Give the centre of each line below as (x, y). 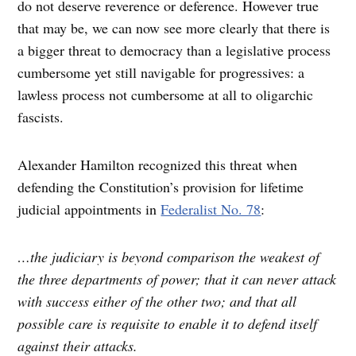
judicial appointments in (89, 209)
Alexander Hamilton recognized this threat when (158, 165)
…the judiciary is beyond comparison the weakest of (169, 257)
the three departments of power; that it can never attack (177, 279)
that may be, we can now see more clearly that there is (174, 28)
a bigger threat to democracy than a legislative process (174, 50)
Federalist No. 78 (211, 209)
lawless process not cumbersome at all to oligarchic (166, 95)
